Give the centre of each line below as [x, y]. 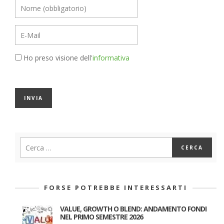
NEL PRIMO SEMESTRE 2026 [101, 217]
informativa [111, 58]
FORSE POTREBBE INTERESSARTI [116, 188]
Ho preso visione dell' [58, 58]
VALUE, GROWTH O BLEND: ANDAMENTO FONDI [133, 209]
